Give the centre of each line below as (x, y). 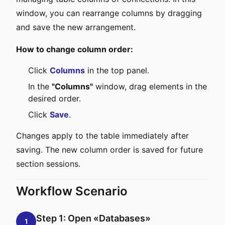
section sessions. (48, 164)
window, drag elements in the (150, 86)
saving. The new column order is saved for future (109, 150)
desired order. (54, 98)
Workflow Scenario (72, 191)
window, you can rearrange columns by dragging (109, 13)
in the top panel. (117, 70)
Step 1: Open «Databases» (93, 218)
